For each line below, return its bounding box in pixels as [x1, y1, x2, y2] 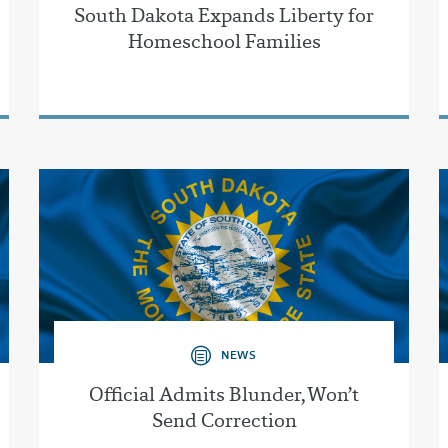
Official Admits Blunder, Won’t [89, 380, 359, 407]
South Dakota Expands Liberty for [74, 2, 374, 29]
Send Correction [151, 406, 297, 433]
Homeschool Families [127, 28, 321, 55]
